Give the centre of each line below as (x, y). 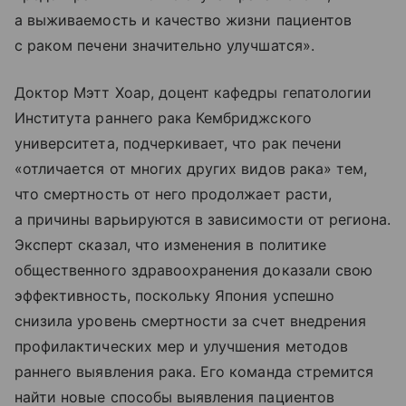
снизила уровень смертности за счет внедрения (191, 321)
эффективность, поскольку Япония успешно (174, 295)
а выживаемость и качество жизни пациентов (183, 20)
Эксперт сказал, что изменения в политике (170, 245)
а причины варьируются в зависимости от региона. (203, 219)
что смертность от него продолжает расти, (173, 194)
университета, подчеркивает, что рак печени (179, 143)
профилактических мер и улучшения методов (181, 346)
